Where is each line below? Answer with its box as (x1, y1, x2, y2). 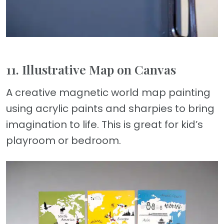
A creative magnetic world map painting (6, 85, 210, 99)
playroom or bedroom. (6, 133, 121, 147)
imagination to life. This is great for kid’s (6, 117, 203, 131)
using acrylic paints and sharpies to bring (6, 101, 214, 115)
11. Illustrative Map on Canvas (6, 60, 176, 77)
